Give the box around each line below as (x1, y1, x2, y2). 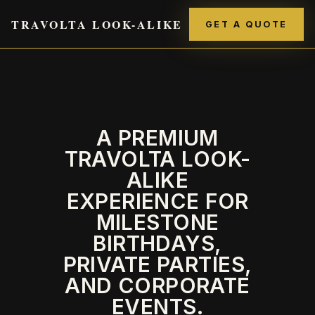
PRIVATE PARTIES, (63, 252, 252, 277)
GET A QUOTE (205, 18, 288, 30)
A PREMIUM (96, 125, 219, 150)
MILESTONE (96, 210, 219, 235)
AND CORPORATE (65, 273, 250, 298)
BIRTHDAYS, (93, 231, 222, 256)
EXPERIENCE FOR (66, 188, 249, 214)
